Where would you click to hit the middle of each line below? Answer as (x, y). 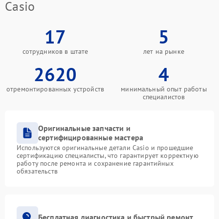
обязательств (37, 171)
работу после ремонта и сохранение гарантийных (95, 164)
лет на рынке (164, 52)
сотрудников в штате (55, 52)
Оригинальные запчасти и (84, 128)
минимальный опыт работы (164, 89)
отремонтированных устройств (55, 89)
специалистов (164, 97)
